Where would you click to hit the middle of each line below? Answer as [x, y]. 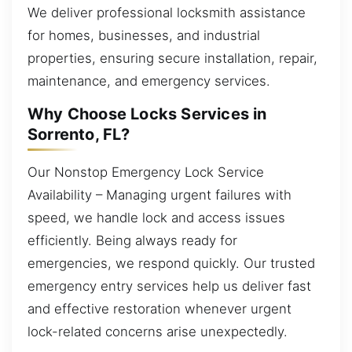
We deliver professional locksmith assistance [167, 12]
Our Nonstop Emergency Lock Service [146, 172]
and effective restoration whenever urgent [159, 308]
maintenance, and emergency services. [149, 81]
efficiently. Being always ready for [132, 240]
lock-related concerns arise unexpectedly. [158, 331]
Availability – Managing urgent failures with [159, 194]
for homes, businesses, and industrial [144, 35]
